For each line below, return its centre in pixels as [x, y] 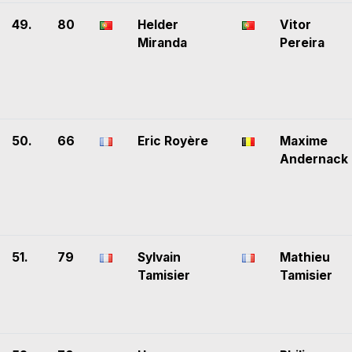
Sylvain [159, 258]
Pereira [302, 43]
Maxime [304, 141]
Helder [158, 25]
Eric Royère [173, 141]
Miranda [162, 43]
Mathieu [305, 258]
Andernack [314, 159]
